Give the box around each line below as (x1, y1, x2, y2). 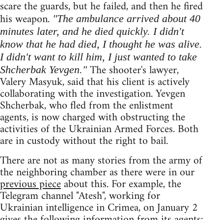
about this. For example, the (61, 174, 181, 194)
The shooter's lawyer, (87, 60, 179, 80)
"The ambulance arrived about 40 (53, 12, 200, 25)
